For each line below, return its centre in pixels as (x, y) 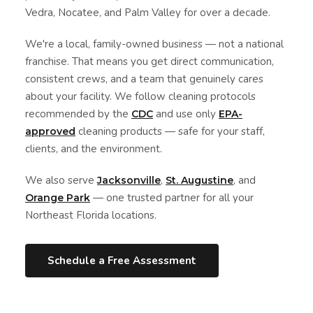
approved (50, 132)
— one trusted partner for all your (172, 198)
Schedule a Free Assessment (122, 261)
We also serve (61, 181)
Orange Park (58, 198)
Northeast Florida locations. (91, 216)
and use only (186, 114)
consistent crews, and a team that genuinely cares (144, 79)
